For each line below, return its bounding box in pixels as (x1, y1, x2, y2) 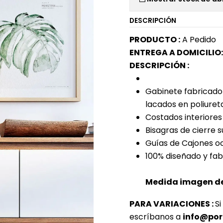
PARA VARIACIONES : (129, 198, 215, 210)
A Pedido (180, 34, 216, 45)
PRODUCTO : (129, 34, 180, 45)
